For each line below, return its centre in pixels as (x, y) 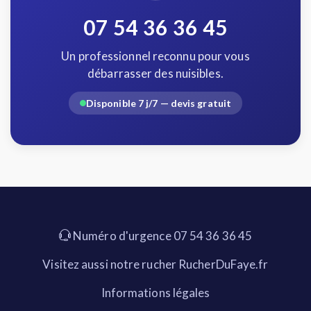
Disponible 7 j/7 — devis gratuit (159, 103)
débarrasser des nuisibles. (155, 73)
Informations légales (155, 293)
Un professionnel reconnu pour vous (155, 56)
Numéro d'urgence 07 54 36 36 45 (161, 236)
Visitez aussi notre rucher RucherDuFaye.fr (155, 264)
